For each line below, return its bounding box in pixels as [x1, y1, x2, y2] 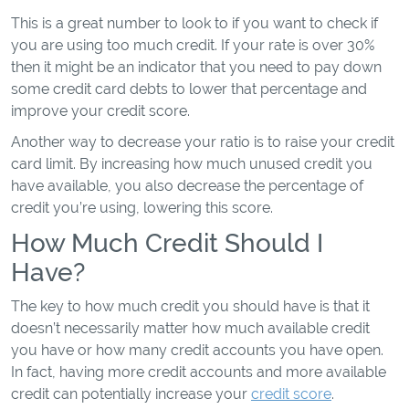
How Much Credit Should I [11, 228, 323, 257]
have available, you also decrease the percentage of [11, 177, 363, 194]
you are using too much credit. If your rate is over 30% [11, 37, 374, 54]
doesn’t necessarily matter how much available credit [11, 320, 370, 337]
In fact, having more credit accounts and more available [11, 363, 386, 381]
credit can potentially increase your [11, 385, 251, 403]
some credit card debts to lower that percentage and [11, 80, 367, 98]
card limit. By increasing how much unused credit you [11, 155, 372, 173]
